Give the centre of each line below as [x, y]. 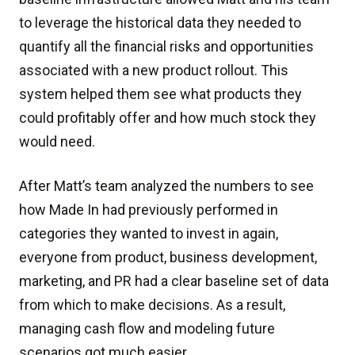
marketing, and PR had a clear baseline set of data [174, 281]
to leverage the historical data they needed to [160, 23]
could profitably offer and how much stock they [168, 118]
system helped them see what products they [160, 94]
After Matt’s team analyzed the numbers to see [166, 186]
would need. [57, 141]
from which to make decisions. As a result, [152, 305]
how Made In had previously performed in [149, 210]
